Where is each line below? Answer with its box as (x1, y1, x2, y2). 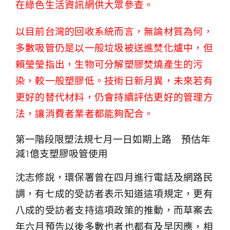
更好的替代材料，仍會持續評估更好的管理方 (15, 91, 213, 104)
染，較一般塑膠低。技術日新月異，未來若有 (15, 75, 213, 87)
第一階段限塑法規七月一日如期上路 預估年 (15, 133, 210, 146)
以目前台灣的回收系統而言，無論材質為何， (15, 26, 213, 38)
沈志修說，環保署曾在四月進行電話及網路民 (15, 171, 213, 184)
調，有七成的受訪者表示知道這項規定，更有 (15, 188, 213, 200)
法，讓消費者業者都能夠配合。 (15, 108, 154, 120)
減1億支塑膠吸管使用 (15, 148, 108, 160)
